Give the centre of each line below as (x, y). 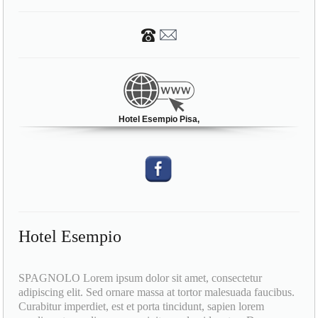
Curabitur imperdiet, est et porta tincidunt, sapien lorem (142, 307)
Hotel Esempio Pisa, (159, 119)
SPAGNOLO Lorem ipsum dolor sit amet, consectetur (141, 278)
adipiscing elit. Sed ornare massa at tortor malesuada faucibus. (157, 292)
